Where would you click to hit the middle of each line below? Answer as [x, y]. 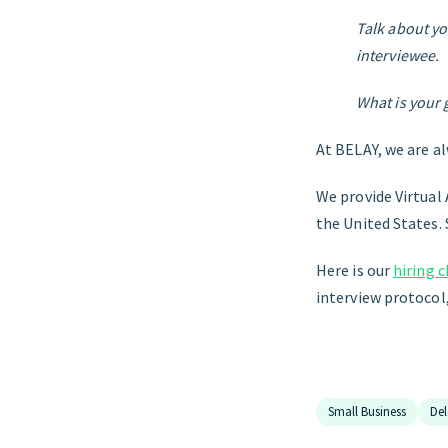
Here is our [355, 269]
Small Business [367, 411]
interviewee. [398, 54]
